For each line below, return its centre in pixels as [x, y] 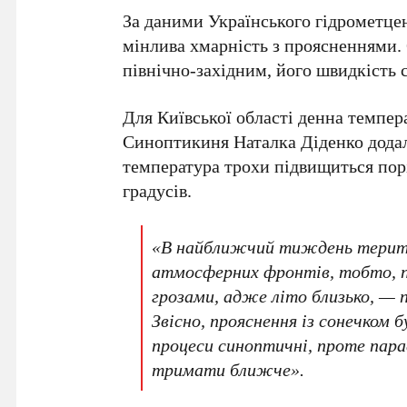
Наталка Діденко [299, 141]
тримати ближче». [228, 369]
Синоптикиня [179, 141]
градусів [155, 190]
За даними [166, 20]
